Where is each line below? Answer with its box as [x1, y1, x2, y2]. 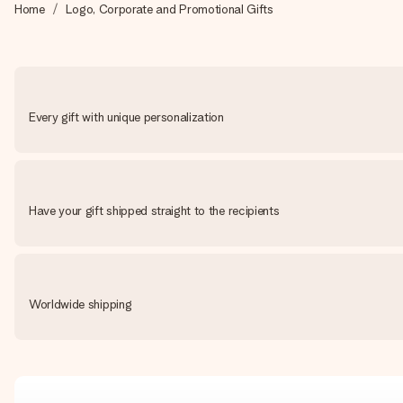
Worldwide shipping [29, 297, 132, 311]
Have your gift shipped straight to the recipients [29, 203, 280, 218]
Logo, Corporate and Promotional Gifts [65, 2, 273, 16]
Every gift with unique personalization [29, 110, 224, 124]
